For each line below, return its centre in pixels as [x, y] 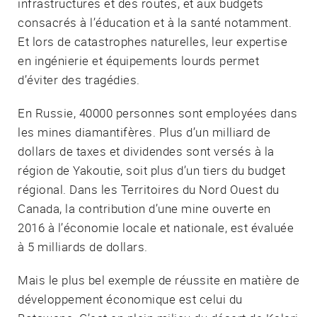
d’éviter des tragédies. [79, 79]
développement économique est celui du [130, 299]
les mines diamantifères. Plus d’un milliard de [144, 132]
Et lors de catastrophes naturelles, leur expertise [152, 41]
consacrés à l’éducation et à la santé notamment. [155, 22]
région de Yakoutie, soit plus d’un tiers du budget [151, 170]
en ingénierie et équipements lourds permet [138, 60]
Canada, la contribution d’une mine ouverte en [144, 208]
